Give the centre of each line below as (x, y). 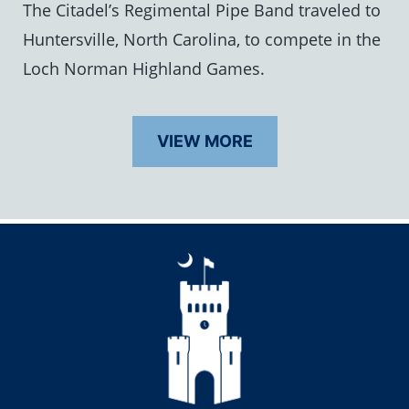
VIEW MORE (204, 142)
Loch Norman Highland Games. (144, 69)
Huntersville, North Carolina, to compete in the (202, 40)
